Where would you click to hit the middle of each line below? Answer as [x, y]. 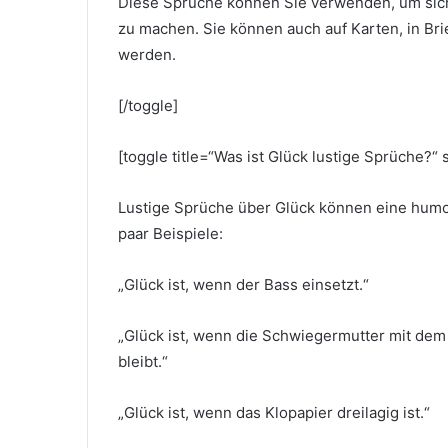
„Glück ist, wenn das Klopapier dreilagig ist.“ [274, 413]
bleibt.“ [143, 362]
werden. [147, 55]
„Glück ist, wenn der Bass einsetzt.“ [243, 285]
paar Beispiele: [170, 234]
